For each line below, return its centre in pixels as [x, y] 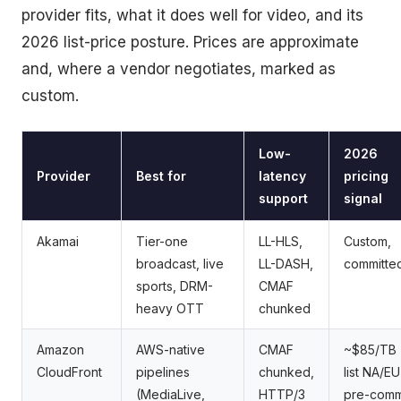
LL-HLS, [281, 242]
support [283, 199]
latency [282, 176]
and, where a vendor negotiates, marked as [179, 69]
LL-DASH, [286, 264]
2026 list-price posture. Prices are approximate [190, 43]
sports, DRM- [175, 286]
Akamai [58, 242]
